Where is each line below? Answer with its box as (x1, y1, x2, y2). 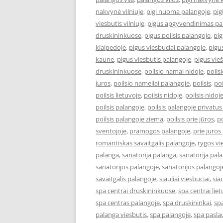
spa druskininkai (163, 198, 211, 207)
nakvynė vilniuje (96, 7, 143, 16)
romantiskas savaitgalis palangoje (96, 138, 195, 147)
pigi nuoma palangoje (146, 7, 210, 16)
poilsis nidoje (144, 91, 182, 100)
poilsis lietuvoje (96, 91, 141, 100)
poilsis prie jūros (166, 114, 214, 123)
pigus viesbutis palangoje (117, 55, 191, 64)
